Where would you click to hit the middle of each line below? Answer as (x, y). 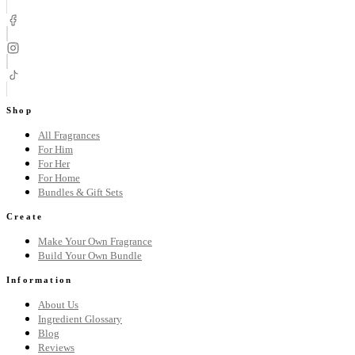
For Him (55, 149)
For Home (59, 177)
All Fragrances (69, 135)
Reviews (56, 347)
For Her (54, 163)
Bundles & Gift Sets (80, 192)
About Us (58, 304)
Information (40, 279)
